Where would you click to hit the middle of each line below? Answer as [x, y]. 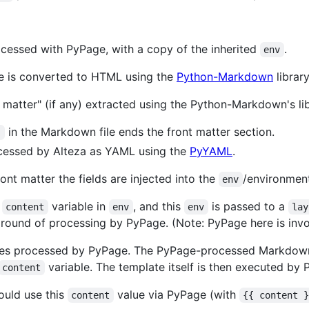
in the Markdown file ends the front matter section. [139, 132]
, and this [158, 207]
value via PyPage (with [176, 295]
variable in [78, 207]
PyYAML [211, 151]
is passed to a [248, 207]
